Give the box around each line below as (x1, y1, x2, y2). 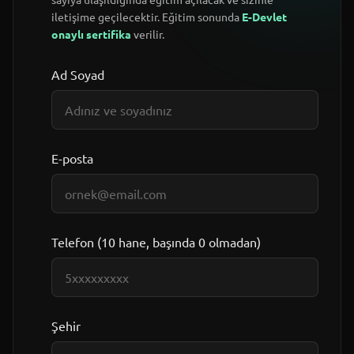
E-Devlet (242, 9, 287, 24)
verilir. (131, 27, 164, 42)
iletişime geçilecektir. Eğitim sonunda (51, 9, 242, 24)
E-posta (51, 150, 93, 167)
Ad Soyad (51, 66, 104, 83)
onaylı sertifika (51, 27, 131, 42)
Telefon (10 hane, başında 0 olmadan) (51, 234, 261, 250)
